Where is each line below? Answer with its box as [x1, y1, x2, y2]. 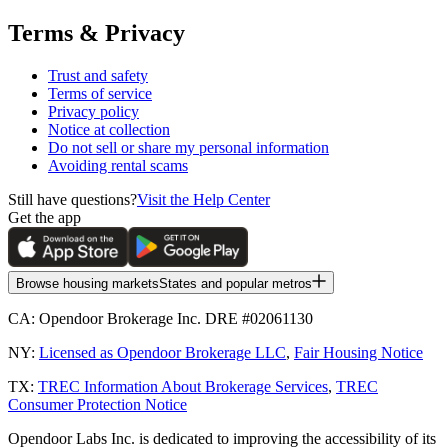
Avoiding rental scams [48, 156, 188, 174]
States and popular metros [159, 275, 312, 291]
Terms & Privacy [8, 20, 185, 47]
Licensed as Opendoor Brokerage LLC [39, 343, 286, 361]
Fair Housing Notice [294, 343, 423, 361]
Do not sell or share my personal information [48, 138, 329, 156]
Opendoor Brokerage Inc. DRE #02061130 [35, 309, 313, 327]
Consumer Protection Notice [8, 395, 187, 413]
